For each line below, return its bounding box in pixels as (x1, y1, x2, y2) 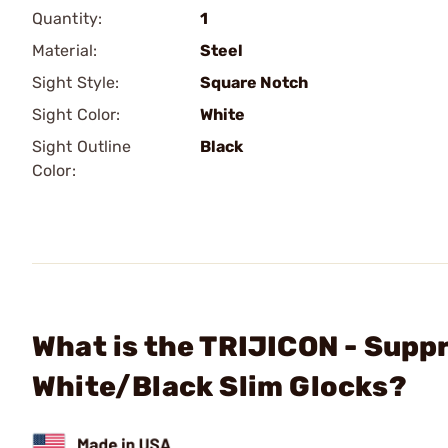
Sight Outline (32, 137, 132, 156)
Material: (32, 41, 97, 60)
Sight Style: (32, 73, 120, 92)
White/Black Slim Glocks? (32, 370, 407, 403)
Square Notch (200, 73, 308, 92)
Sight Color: (32, 105, 121, 124)
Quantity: (32, 9, 102, 28)
